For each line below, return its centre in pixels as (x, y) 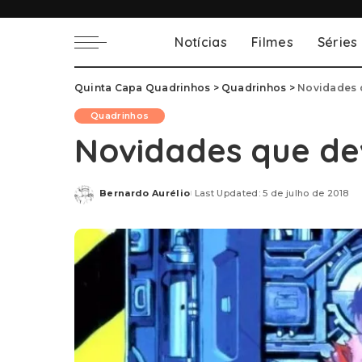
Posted (118, 199)
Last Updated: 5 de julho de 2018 (271, 193)
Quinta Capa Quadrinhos (143, 88)
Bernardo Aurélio (145, 193)
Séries (337, 42)
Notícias (201, 42)
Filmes (272, 42)
